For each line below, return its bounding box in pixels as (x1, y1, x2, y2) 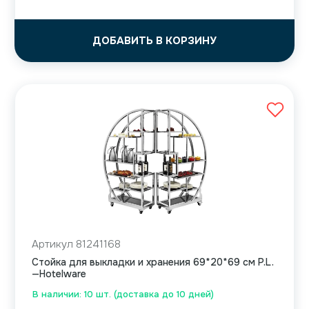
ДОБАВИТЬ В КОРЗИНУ (92, 34, 217, 48)
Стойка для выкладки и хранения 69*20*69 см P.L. (32, 256, 274, 269)
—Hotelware (32, 268, 86, 281)
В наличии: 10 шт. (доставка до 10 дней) (32, 288, 214, 301)
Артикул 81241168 (32, 237, 121, 252)
